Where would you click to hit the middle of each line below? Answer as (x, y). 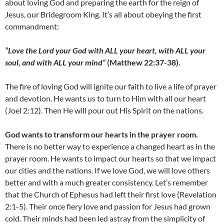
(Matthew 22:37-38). (144, 62)
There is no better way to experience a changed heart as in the (110, 146)
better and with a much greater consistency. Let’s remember (106, 182)
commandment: (32, 26)
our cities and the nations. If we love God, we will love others (107, 170)
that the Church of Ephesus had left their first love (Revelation (111, 194)
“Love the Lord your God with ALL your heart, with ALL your (105, 50)
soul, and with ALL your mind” (56, 62)
